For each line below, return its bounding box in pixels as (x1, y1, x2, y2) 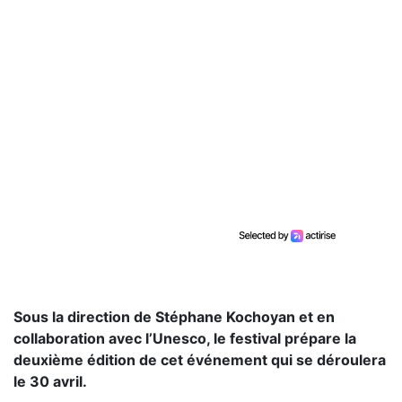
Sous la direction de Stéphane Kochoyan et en (13, 308, 335, 326)
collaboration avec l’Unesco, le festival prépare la (13, 329, 356, 347)
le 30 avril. (13, 372, 87, 390)
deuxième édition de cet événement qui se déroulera (13, 351, 386, 369)
